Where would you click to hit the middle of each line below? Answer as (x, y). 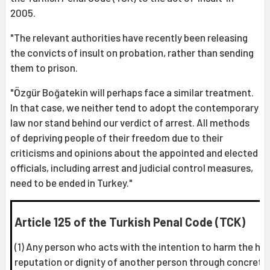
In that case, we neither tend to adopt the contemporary (134, 108)
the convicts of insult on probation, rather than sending (132, 53)
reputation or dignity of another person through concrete (141, 262)
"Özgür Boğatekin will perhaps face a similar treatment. (132, 93)
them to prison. (44, 68)
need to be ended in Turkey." (71, 183)
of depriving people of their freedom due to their (117, 138)
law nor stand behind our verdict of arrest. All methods (130, 123)
